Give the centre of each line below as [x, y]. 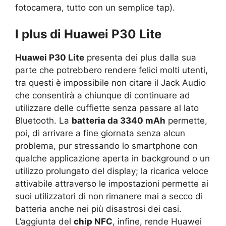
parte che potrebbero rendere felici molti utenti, [111, 70]
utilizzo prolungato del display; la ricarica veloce [112, 171]
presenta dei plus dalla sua [140, 57]
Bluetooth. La [43, 120]
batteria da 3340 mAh [119, 120]
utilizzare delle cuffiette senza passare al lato [107, 108]
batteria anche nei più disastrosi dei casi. [98, 209]
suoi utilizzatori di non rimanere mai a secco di [109, 196]
